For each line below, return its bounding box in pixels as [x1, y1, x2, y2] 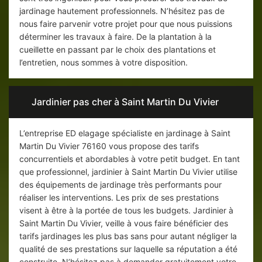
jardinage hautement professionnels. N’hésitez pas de [19, 6, 225, 16]
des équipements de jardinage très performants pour [19, 180, 222, 190]
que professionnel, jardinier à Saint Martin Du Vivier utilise [19, 167, 237, 177]
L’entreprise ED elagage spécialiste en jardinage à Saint [19, 128, 230, 139]
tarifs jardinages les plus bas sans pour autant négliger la [19, 231, 237, 242]
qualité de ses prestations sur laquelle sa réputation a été [19, 244, 237, 254]
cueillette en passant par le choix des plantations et [19, 44, 216, 55]
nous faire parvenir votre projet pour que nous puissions [19, 19, 232, 29]
